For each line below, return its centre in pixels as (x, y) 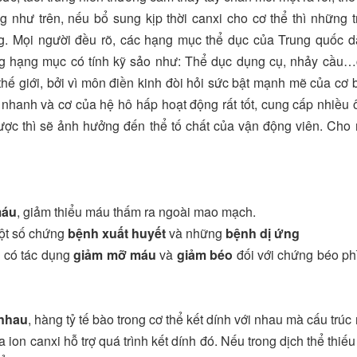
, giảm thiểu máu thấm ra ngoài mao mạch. (136, 212)
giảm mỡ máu (115, 255)
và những (196, 233)
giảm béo (205, 255)
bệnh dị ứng (263, 233)
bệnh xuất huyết (117, 233)
